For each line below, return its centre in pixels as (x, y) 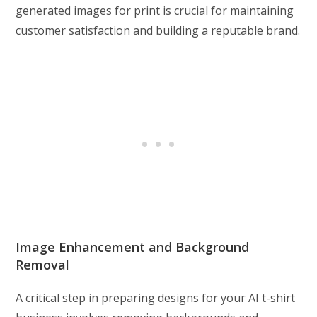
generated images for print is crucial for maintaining (155, 11)
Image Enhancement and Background (133, 247)
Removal (43, 265)
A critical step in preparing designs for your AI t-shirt (156, 298)
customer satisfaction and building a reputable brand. (158, 31)
